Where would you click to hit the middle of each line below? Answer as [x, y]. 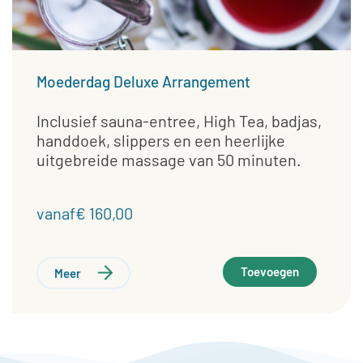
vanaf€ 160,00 [85, 214]
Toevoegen [270, 272]
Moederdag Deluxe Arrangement [143, 82]
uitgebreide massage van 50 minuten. [170, 160]
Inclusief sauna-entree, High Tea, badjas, [179, 121]
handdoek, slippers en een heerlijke [161, 141]
